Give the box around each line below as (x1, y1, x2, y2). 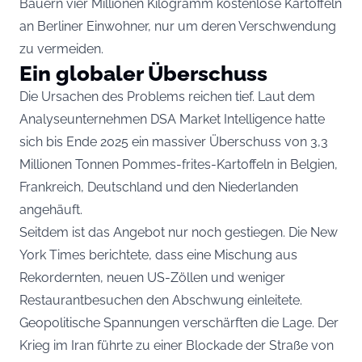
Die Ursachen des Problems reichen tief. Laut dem (19, 88, 315, 104)
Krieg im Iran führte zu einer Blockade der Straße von (19, 337, 334, 353)
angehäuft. (19, 201, 82, 217)
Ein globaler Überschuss (19, 60, 267, 86)
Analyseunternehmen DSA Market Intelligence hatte (19, 111, 325, 127)
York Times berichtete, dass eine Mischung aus (19, 246, 297, 263)
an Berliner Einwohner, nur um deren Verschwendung (19, 18, 336, 34)
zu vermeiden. (19, 40, 103, 57)
